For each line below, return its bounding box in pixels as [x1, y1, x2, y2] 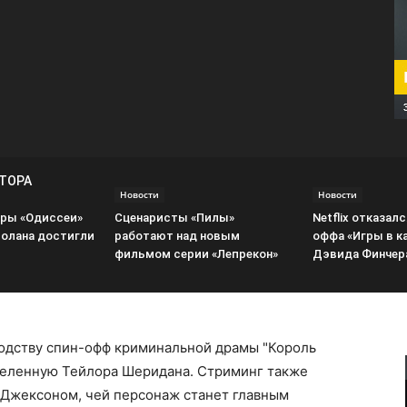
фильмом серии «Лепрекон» [114, 247, 278, 261]
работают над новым [114, 229, 240, 243]
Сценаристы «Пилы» [114, 211, 234, 224]
